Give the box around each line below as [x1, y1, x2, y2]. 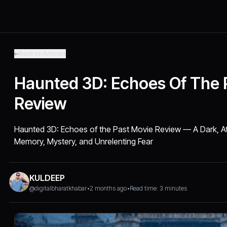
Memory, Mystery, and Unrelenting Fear [14, 136, 154, 146]
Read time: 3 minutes [130, 184, 187, 192]
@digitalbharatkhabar [29, 184, 87, 192]
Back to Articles [19, 50, 66, 57]
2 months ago [90, 184, 127, 192]
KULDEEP [29, 173, 65, 183]
